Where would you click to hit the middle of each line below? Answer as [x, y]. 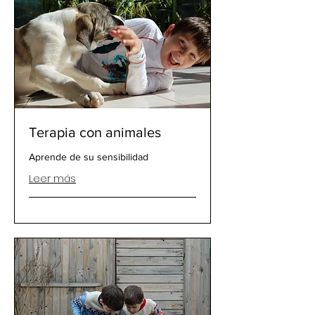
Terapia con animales [95, 133]
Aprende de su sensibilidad [89, 157]
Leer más [52, 179]
